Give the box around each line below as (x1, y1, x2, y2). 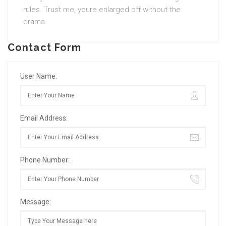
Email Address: (20, 114, 68, 122)
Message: (20, 198, 51, 206)
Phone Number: (20, 156, 70, 164)
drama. (23, 17, 47, 26)
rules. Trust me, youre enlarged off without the (23, 5, 181, 14)
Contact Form (8, 41, 82, 53)
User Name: (20, 72, 57, 80)
